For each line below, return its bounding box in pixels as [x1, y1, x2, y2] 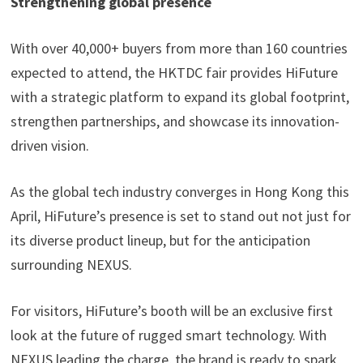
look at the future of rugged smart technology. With [10, 325, 327, 344]
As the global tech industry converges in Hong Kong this [10, 181, 349, 201]
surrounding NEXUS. [10, 254, 132, 274]
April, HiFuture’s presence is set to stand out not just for [10, 206, 351, 225]
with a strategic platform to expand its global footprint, [10, 87, 349, 106]
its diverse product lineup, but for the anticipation [10, 230, 310, 250]
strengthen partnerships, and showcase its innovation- [10, 111, 340, 130]
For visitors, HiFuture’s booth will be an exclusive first [10, 301, 333, 320]
